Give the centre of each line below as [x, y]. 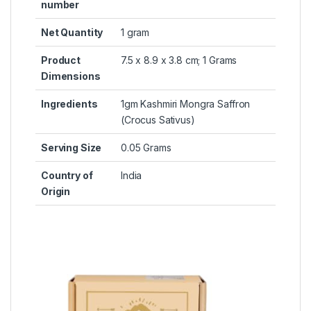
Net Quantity [72, 33]
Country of [67, 176]
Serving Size [72, 148]
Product [61, 60]
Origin [56, 192]
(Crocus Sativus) [158, 120]
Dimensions [71, 76]
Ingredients [69, 104]
